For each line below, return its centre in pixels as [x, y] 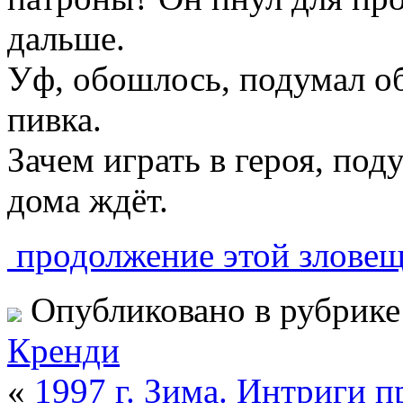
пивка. [54, 119]
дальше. [66, 38]
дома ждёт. [88, 200]
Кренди [63, 350]
